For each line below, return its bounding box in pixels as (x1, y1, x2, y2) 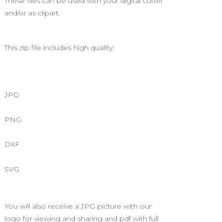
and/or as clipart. (4, 8, 60, 18)
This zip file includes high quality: (4, 43, 114, 53)
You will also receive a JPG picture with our (4, 202, 152, 211)
